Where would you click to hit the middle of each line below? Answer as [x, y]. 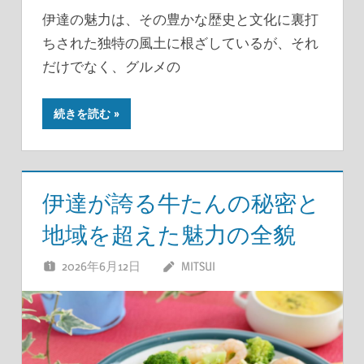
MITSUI [198, 266]
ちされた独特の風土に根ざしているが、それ [180, 42]
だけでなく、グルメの [111, 66]
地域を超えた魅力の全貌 [169, 234]
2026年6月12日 [101, 266]
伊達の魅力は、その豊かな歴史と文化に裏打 [180, 19]
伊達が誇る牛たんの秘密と [181, 203]
